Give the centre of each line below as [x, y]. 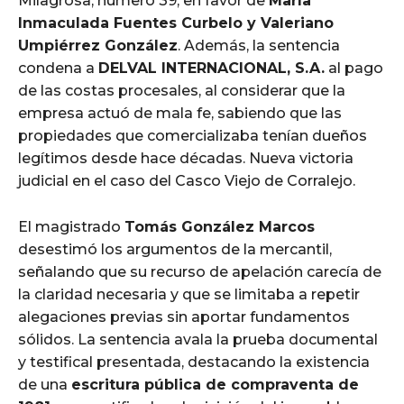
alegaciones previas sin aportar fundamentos [184, 317]
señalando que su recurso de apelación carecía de [200, 272]
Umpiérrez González [98, 46]
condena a [58, 69]
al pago [354, 69]
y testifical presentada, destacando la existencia [194, 363]
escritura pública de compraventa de [215, 385]
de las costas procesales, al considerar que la [182, 91]
